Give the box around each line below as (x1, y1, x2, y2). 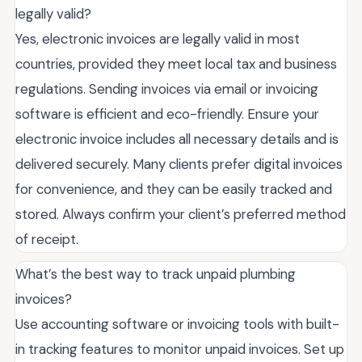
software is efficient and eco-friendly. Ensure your (15, 104, 319, 123)
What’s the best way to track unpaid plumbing (15, 264, 296, 283)
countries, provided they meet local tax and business (15, 54, 337, 73)
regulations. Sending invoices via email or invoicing (15, 79, 318, 98)
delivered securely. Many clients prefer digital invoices (15, 154, 343, 173)
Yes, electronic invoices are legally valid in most (15, 29, 300, 48)
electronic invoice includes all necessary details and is (15, 129, 339, 148)
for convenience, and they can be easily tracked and (15, 179, 332, 198)
